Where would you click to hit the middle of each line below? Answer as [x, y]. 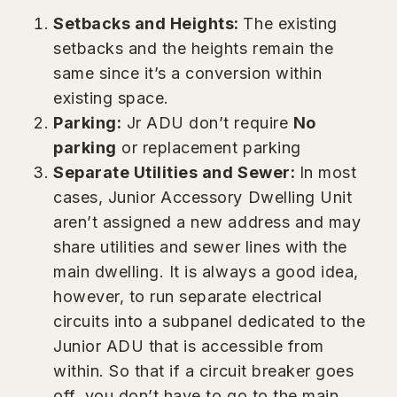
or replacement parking [209, 147]
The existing [290, 23]
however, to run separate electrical [188, 296]
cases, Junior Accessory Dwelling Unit [203, 197]
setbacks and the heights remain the [194, 48]
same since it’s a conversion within [188, 73]
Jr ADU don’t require [207, 122]
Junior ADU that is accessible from [189, 346]
